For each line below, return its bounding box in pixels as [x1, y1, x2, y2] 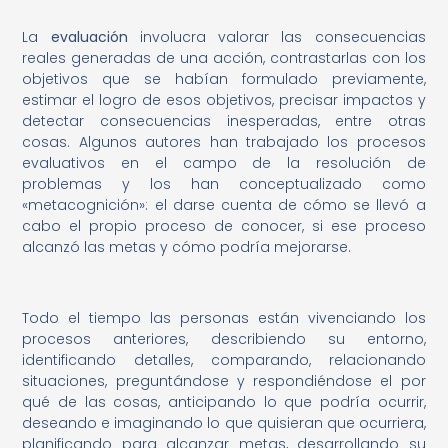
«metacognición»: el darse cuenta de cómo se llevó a [22, 195, 426, 216]
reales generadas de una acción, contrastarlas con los [22, 48, 426, 69]
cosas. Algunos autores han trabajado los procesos [22, 132, 426, 153]
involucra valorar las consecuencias [127, 27, 426, 48]
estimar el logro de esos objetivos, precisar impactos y [22, 90, 426, 111]
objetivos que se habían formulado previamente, [22, 69, 426, 90]
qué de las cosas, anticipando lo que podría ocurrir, [22, 392, 426, 413]
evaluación [50, 27, 128, 48]
